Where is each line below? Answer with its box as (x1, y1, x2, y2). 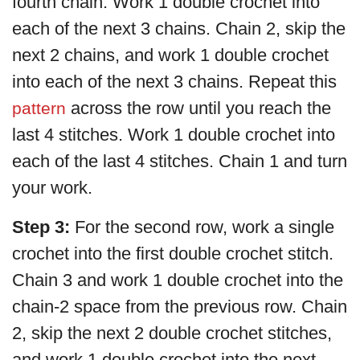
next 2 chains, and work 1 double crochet (12, 44, 329, 65)
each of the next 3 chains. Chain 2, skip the (12, 18, 346, 39)
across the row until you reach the (71, 97, 331, 118)
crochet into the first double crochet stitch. (12, 243, 333, 264)
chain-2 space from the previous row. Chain (12, 296, 347, 317)
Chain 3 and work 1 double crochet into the (12, 269, 343, 290)
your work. (12, 177, 92, 198)
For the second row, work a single (70, 216, 334, 237)
